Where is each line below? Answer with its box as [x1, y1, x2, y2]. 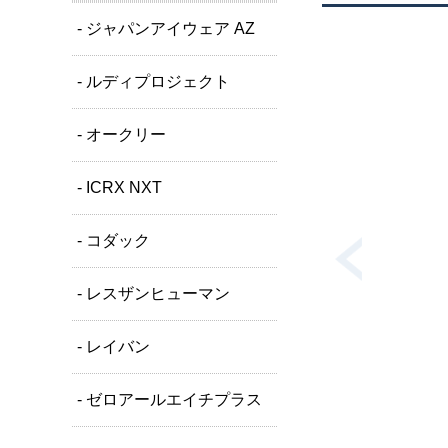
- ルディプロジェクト [77, 73, 230, 90]
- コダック [77, 232, 150, 249]
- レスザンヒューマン [77, 285, 230, 302]
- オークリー [77, 126, 166, 143]
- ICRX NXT [77, 179, 162, 196]
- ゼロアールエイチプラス [77, 391, 262, 408]
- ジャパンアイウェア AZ [77, 20, 255, 37]
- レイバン [77, 338, 150, 355]
